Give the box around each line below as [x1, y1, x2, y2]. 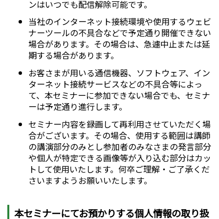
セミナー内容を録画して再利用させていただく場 [28, 117, 211, 130]
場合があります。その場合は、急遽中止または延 [28, 38, 210, 50]
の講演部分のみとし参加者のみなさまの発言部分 [28, 140, 211, 153]
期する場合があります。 [28, 49, 119, 62]
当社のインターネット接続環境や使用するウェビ [28, 15, 211, 28]
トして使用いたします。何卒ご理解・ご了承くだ [28, 162, 210, 175]
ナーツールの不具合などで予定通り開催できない [28, 26, 211, 39]
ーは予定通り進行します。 [28, 100, 127, 113]
